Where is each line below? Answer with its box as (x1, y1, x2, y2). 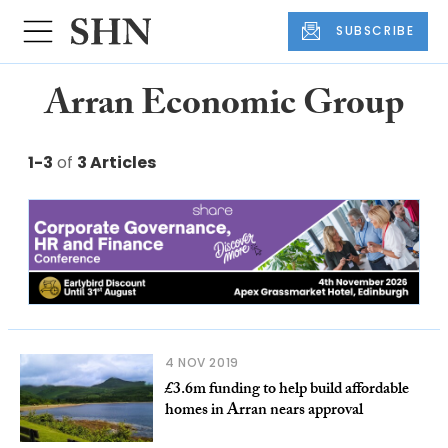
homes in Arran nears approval (164, 397, 363, 425)
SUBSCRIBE (336, 22, 415, 40)
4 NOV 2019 (164, 353, 239, 371)
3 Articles (77, 150, 156, 174)
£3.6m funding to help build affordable (164, 376, 409, 404)
